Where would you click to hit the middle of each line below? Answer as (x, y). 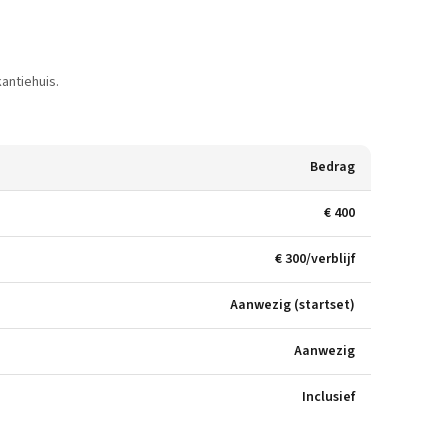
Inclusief (328, 397)
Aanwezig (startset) (292, 305)
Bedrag (332, 167)
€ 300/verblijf (315, 259)
